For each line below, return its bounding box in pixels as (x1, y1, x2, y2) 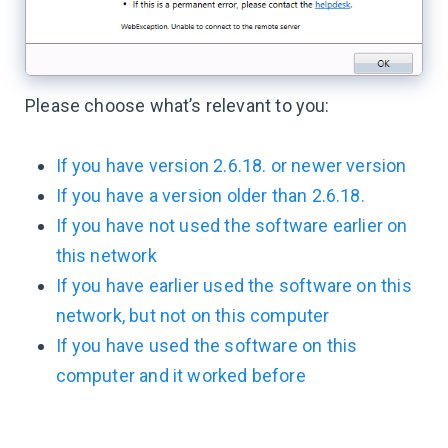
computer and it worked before (55, 365, 306, 386)
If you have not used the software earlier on (55, 215, 408, 236)
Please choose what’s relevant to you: (25, 95, 330, 116)
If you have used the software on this (55, 335, 358, 356)
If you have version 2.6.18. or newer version (55, 155, 407, 176)
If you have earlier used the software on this (55, 275, 412, 296)
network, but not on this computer (55, 305, 330, 326)
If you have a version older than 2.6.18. (55, 185, 365, 206)
